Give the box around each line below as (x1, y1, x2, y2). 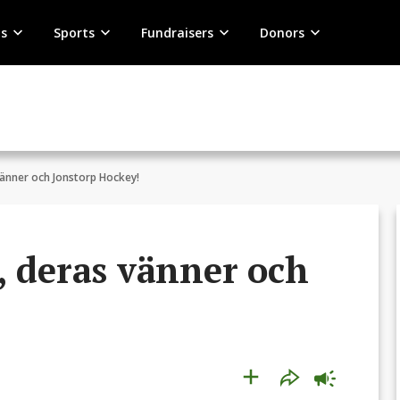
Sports (53, 23, 95, 41)
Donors (259, 23, 304, 41)
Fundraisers (140, 23, 213, 41)
